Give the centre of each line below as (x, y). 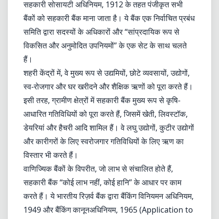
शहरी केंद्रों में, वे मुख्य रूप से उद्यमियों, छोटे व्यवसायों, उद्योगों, (107, 73)
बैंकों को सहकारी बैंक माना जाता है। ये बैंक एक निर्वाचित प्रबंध (109, 18)
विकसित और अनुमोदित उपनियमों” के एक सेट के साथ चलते (105, 45)
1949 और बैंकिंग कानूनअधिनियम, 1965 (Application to (108, 210)
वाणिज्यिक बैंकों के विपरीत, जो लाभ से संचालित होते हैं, (98, 169)
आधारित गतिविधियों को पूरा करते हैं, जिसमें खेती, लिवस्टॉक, (106, 114)
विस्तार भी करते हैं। (51, 155)
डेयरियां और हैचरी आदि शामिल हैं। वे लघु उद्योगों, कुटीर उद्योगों (109, 128)
